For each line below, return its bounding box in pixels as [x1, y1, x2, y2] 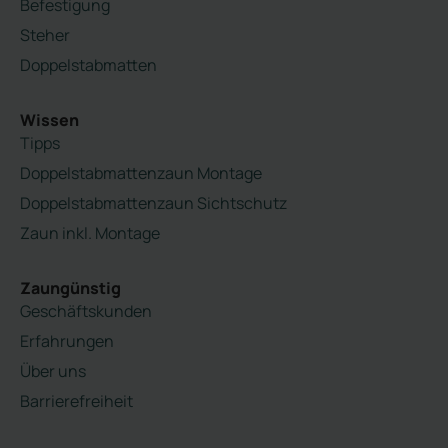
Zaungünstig [20, 276, 121, 299]
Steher [20, 23, 70, 46]
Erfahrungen [20, 329, 114, 352]
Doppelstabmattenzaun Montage [20, 161, 262, 184]
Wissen [20, 108, 79, 131]
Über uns [20, 359, 86, 382]
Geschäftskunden [20, 299, 152, 322]
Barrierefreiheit [20, 389, 133, 412]
